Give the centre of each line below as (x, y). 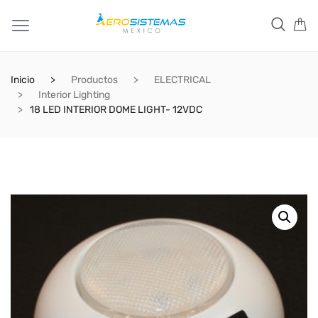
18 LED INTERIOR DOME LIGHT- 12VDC (116, 110)
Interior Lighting (74, 95)
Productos (94, 80)
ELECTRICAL (182, 80)
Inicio (23, 80)
